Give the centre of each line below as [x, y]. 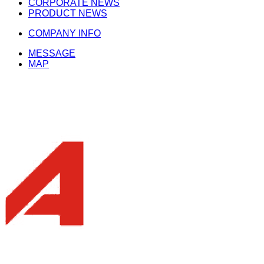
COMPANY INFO [65, 33]
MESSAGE [52, 53]
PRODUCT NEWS [68, 13]
